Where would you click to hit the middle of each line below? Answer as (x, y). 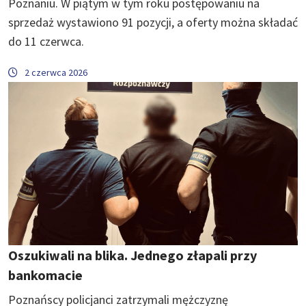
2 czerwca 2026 (56, 73)
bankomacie (45, 275)
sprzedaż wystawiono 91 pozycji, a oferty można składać (153, 23)
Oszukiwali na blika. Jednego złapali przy (133, 255)
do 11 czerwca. (46, 42)
